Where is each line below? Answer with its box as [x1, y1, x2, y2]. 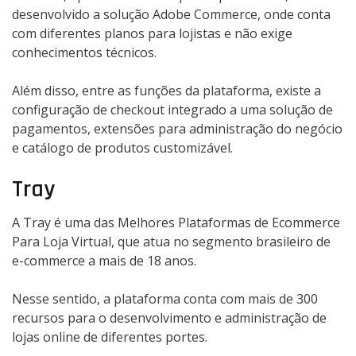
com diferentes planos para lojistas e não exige [12, 25, 292, 43]
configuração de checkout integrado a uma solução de [12, 101, 333, 119]
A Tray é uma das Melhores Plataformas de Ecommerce [12, 214, 340, 232]
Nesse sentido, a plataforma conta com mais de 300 [12, 290, 318, 308]
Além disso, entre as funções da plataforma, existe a [12, 82, 321, 100]
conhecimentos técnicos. [12, 44, 157, 62]
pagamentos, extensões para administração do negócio [12, 120, 342, 138]
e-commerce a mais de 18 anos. [12, 252, 196, 270]
